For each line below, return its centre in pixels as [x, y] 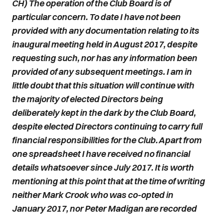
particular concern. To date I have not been [96, 17]
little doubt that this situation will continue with [103, 85]
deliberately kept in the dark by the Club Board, [104, 113]
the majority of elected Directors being [87, 99]
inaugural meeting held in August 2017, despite [104, 44]
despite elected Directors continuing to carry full [107, 126]
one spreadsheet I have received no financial [101, 154]
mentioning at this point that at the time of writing [108, 181]
